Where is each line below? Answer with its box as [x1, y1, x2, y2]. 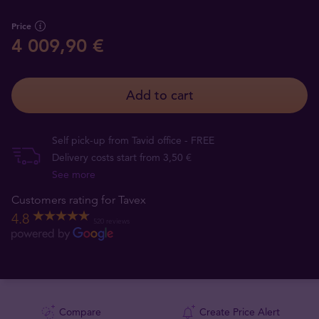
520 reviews [93, 216, 130, 226]
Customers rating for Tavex [11, 193, 146, 206]
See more [52, 168, 95, 181]
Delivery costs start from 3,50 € [52, 151, 192, 164]
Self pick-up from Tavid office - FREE [52, 134, 214, 147]
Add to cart [125, 87, 194, 103]
